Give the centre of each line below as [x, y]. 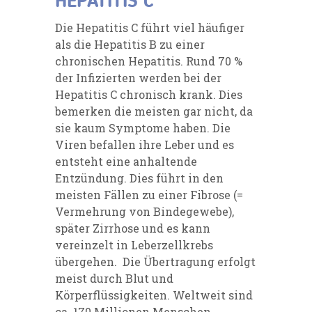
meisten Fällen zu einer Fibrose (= [149, 194]
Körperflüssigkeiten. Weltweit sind [154, 295]
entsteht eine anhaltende [126, 161]
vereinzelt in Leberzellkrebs [134, 244]
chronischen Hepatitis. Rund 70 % [149, 61]
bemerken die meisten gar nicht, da [154, 111]
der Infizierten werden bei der [138, 77]
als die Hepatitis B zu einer [130, 44]
